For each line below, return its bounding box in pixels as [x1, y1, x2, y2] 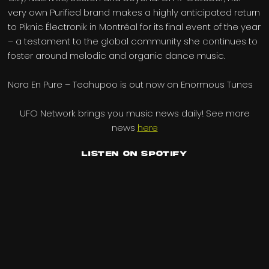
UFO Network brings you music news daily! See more [19, 106, 250, 119]
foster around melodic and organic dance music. [8, 49, 226, 62]
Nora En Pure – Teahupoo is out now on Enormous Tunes [8, 77, 253, 91]
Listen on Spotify [82, 150, 187, 158]
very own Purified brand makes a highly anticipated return [8, 5, 261, 19]
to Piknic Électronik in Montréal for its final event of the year [8, 20, 261, 33]
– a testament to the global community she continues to [8, 34, 258, 47]
